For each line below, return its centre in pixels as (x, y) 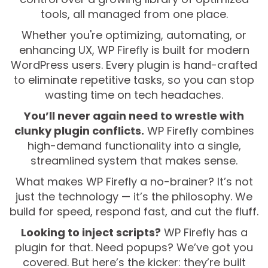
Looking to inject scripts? (91, 233)
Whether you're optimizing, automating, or (134, 35)
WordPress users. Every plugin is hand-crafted (134, 65)
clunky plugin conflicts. (79, 131)
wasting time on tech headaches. (134, 95)
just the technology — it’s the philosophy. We (134, 197)
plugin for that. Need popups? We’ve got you (134, 248)
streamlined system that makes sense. (134, 161)
